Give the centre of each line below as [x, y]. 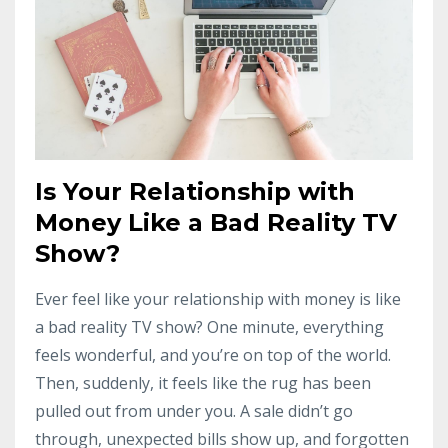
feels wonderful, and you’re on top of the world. [213, 354]
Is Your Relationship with [195, 191]
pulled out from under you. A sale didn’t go [194, 410]
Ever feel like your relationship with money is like [218, 298]
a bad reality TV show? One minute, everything [209, 326]
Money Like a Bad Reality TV [216, 222]
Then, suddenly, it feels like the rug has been [203, 382]
